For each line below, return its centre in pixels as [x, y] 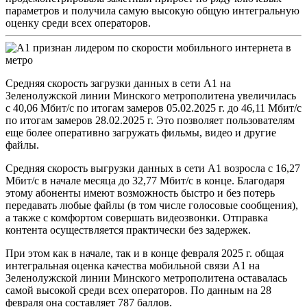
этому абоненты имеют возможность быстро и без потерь [140, 193]
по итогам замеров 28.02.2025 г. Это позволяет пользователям [150, 120]
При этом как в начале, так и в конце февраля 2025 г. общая [145, 253]
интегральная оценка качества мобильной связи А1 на [133, 265]
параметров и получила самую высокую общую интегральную [152, 10]
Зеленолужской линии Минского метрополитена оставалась [146, 278]
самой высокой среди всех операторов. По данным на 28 [138, 290]
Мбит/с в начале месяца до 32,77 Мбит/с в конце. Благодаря [145, 180]
